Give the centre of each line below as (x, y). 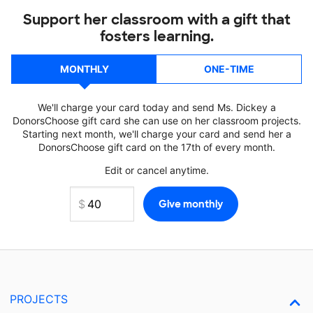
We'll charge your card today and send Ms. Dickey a (156, 107)
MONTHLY (84, 69)
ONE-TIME (229, 69)
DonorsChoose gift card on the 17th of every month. (156, 147)
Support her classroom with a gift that (156, 20)
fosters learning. (156, 36)
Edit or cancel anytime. (156, 170)
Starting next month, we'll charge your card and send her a (156, 134)
